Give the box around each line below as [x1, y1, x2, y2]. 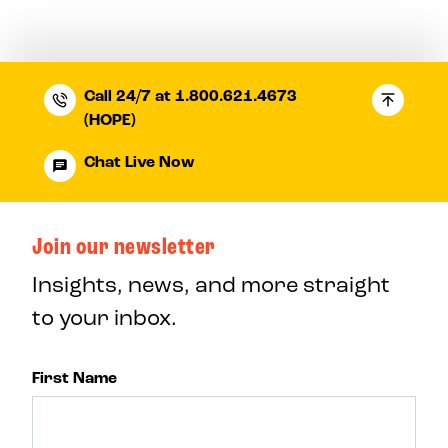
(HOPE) [83, 110, 136, 131]
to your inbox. [32, 304, 177, 332]
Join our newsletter [32, 232, 216, 262]
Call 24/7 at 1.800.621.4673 [83, 86, 297, 107]
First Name [32, 368, 117, 389]
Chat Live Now [84, 152, 195, 173]
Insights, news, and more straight [32, 271, 390, 299]
